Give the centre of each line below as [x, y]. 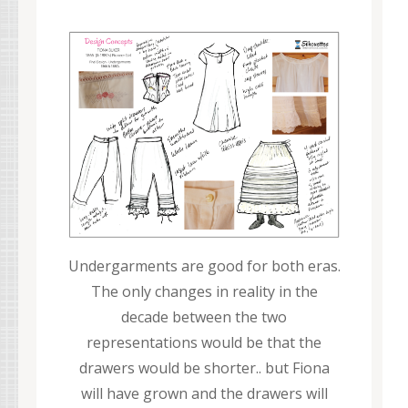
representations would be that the [204, 342]
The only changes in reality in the [204, 291]
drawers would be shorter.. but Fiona [204, 367]
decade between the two [204, 316]
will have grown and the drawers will [204, 393]
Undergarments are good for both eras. [204, 265]
